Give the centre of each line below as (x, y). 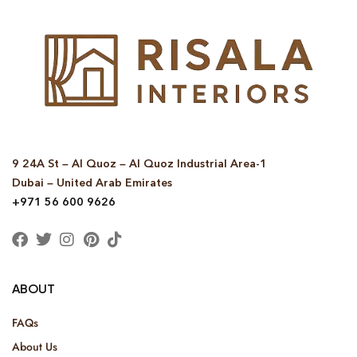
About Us (35, 346)
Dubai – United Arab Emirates (92, 182)
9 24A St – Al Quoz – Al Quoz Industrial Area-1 (139, 163)
